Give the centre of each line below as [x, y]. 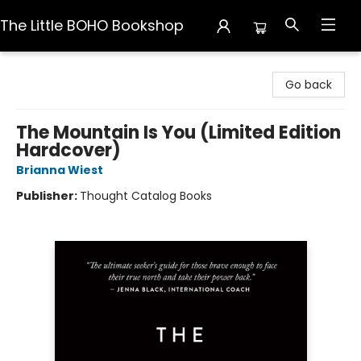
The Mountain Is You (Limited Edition [178, 133]
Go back [309, 85]
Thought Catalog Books [146, 196]
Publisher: [48, 196]
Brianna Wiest [60, 170]
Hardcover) [68, 150]
